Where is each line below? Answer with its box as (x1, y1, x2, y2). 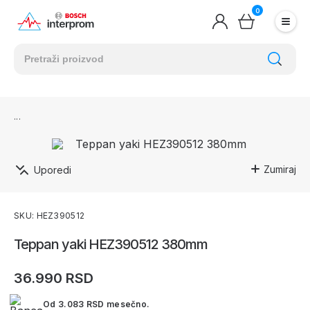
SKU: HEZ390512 (14, 210, 85, 221)
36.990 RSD (14, 270, 93, 286)
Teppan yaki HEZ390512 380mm (14, 236, 208, 253)
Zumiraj (264, 163, 296, 175)
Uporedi (34, 164, 71, 176)
